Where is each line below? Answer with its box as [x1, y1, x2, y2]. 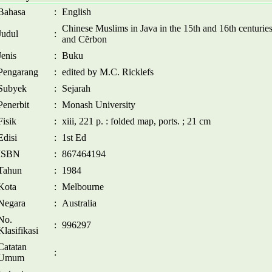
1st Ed [62, 132, 86, 143]
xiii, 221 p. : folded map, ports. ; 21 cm [62, 116, 211, 126]
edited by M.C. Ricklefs [62, 67, 154, 77]
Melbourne [62, 182, 104, 192]
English [62, 7, 91, 17]
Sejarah [62, 83, 90, 93]
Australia [62, 198, 97, 208]
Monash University [62, 100, 135, 110]
